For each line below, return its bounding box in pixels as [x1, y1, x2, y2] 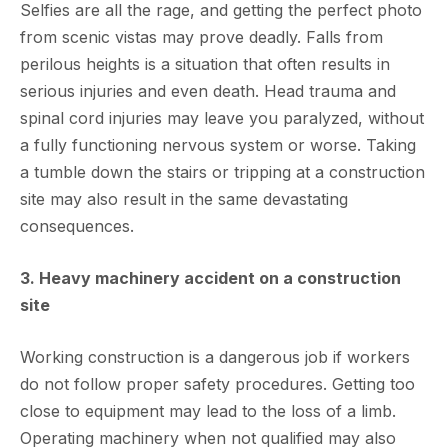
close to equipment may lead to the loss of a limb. [20, 401, 396, 421]
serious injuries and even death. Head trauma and [20, 81, 396, 101]
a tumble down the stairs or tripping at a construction [20, 162, 425, 182]
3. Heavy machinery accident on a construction [20, 268, 401, 288]
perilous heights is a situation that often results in [20, 54, 390, 74]
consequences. [20, 216, 134, 236]
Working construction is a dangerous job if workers [20, 347, 410, 367]
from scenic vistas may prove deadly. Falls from [20, 27, 383, 47]
